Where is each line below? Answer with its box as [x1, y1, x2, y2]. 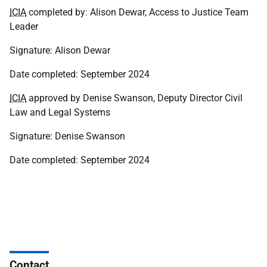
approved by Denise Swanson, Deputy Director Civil [26, 92, 243, 104]
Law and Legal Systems [10, 107, 110, 118]
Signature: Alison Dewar [10, 45, 110, 56]
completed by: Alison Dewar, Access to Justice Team [26, 7, 249, 18]
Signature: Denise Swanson [10, 131, 125, 142]
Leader [10, 21, 38, 32]
